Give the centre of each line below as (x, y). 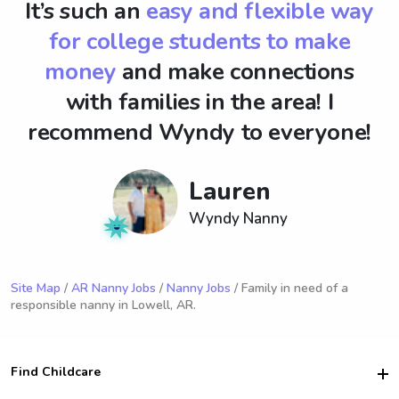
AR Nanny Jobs (114, 288)
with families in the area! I (199, 102)
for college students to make (199, 41)
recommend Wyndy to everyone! (199, 132)
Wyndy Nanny (238, 218)
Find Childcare (56, 372)
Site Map (36, 288)
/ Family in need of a (289, 288)
